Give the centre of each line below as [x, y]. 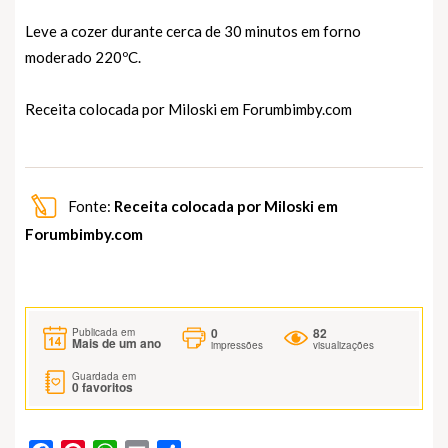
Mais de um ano [116, 342]
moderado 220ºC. [83, 57]
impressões [237, 345]
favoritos [106, 387]
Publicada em [103, 331]
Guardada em [104, 376]
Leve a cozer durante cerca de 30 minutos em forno [193, 31]
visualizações [343, 345]
